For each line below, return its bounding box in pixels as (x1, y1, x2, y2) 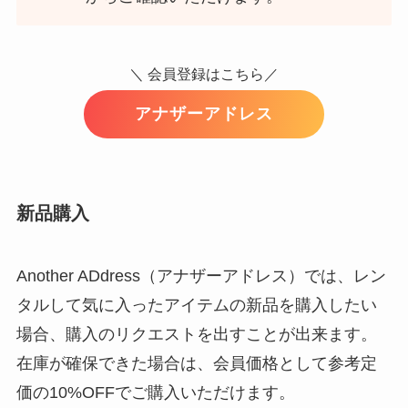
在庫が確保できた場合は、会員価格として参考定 (15, 354, 377, 373)
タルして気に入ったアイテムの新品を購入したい (15, 296, 377, 315)
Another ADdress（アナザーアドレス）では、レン (15, 267, 386, 286)
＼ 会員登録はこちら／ (129, 65, 279, 82)
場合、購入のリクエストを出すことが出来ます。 (15, 325, 377, 344)
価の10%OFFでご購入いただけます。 (15, 383, 295, 403)
